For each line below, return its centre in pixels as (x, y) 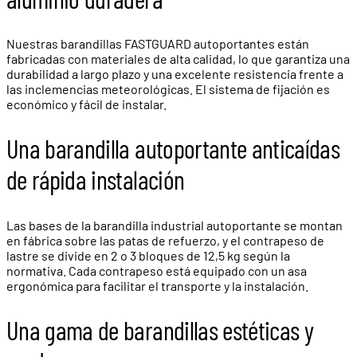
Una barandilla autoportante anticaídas (173, 149)
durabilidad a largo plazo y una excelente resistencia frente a (175, 74)
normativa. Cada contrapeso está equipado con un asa (157, 270)
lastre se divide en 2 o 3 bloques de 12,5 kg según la (148, 255)
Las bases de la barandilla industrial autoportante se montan (175, 225)
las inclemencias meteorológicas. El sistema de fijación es (168, 89)
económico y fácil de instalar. (86, 104)
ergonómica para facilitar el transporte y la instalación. (157, 285)
